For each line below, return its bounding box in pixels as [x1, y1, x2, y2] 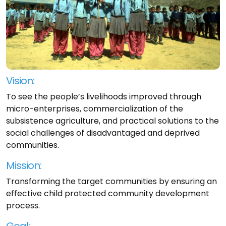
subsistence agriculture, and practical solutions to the [6, 115, 219, 127]
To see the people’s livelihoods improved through [6, 90, 201, 102]
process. [6, 199, 40, 211]
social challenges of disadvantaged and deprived [6, 127, 200, 139]
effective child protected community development [6, 187, 209, 199]
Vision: [6, 73, 34, 88]
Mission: [6, 158, 41, 173]
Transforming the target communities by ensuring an [6, 175, 217, 187]
